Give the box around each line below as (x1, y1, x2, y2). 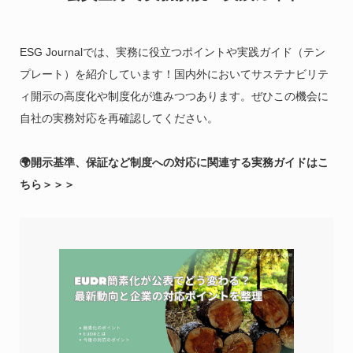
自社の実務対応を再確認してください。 (19, 111, 218, 124)
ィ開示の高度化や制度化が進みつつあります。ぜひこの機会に (19, 89, 329, 102)
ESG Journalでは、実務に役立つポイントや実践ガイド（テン (19, 45, 325, 58)
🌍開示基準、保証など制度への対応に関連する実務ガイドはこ (19, 155, 329, 169)
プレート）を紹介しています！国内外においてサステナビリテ (19, 67, 329, 80)
